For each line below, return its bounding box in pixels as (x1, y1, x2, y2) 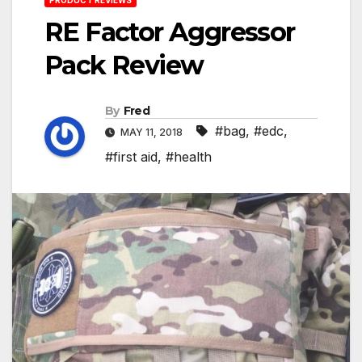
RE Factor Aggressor (44, 15, 295, 48)
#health (166, 149, 212, 166)
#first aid (105, 149, 158, 166)
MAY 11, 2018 (118, 126, 185, 139)
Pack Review (44, 48, 204, 81)
